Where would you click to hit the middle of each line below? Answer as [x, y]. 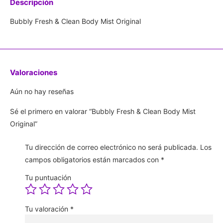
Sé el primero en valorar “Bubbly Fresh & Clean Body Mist [103, 111]
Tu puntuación [48, 177]
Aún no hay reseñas [42, 92]
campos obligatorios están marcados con [93, 159]
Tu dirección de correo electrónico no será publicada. [111, 147]
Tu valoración [48, 209]
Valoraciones [34, 73]
